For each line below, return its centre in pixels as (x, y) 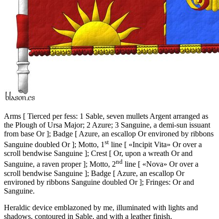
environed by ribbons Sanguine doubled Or (72, 182)
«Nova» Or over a (169, 164)
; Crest (98, 153)
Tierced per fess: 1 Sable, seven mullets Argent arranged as (117, 116)
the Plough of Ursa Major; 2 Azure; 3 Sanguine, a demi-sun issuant (107, 125)
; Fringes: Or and (168, 182)
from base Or (25, 134)
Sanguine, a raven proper (44, 164)
